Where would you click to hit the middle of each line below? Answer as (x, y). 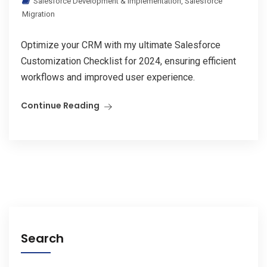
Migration (38, 14)
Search (42, 239)
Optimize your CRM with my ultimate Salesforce (121, 45)
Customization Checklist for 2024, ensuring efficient (128, 61)
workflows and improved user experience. (108, 77)
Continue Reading (60, 106)
